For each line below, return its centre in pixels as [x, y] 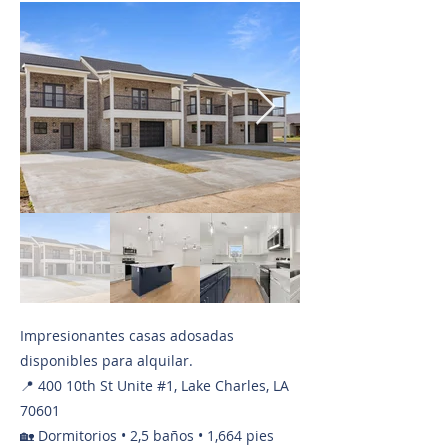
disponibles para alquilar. [106, 360]
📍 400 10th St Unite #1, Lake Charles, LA [154, 385]
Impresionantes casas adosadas [127, 335]
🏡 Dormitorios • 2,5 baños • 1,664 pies [147, 435]
